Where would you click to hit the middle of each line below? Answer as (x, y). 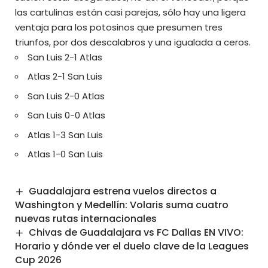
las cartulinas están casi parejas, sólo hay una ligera (130, 12)
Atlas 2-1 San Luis (65, 77)
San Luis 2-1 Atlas (65, 57)
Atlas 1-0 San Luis (65, 154)
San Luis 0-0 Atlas (66, 115)
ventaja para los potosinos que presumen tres (119, 27)
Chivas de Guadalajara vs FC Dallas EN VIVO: (136, 232)
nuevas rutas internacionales (86, 218)
